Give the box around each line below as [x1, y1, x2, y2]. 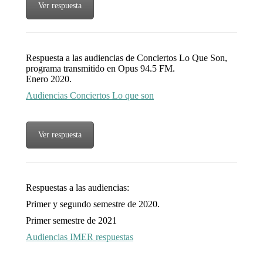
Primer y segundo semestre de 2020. [26, 199, 160, 210]
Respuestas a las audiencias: [26, 183, 129, 193]
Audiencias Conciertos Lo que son [26, 90, 154, 101]
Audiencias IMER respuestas [26, 232, 133, 242]
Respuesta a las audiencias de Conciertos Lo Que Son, [26, 53, 227, 63]
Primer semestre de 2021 [26, 215, 117, 226]
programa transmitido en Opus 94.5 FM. [26, 63, 175, 74]
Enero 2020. [26, 74, 72, 85]
